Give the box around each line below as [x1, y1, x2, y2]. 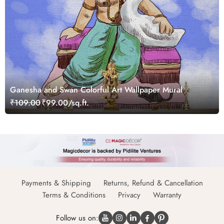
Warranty [153, 189, 181, 201]
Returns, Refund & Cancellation [103, 177, 203, 189]
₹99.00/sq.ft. [41, 96, 89, 108]
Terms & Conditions [42, 189, 105, 201]
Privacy [118, 189, 140, 201]
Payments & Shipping [21, 177, 91, 189]
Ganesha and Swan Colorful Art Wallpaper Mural [10, 83, 182, 95]
